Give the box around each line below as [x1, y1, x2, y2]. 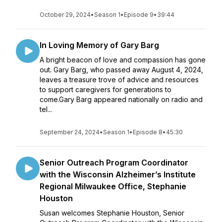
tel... [40, 105, 52, 113]
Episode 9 [124, 11, 154, 18]
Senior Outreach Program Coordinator [40, 158, 188, 167]
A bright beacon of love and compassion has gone [40, 55, 206, 64]
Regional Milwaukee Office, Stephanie [40, 181, 186, 191]
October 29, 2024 [40, 11, 91, 18]
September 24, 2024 [40, 128, 100, 136]
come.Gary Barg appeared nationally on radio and [40, 95, 203, 104]
